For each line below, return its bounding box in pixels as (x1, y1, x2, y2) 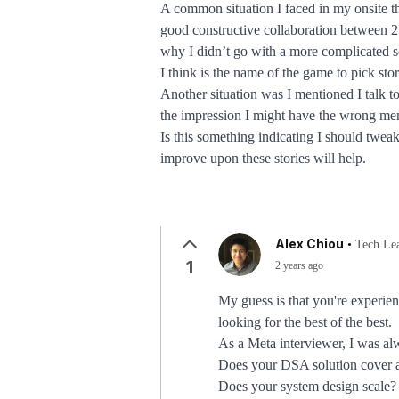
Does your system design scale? (218, 379, 396, 394)
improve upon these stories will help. (160, 151, 366, 166)
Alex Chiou (275, 236, 344, 251)
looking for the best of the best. (218, 314, 392, 330)
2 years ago (275, 259, 323, 272)
